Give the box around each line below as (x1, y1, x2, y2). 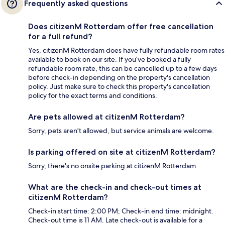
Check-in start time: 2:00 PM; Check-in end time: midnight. (28, 206, 213, 215)
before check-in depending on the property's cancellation (28, 72, 210, 82)
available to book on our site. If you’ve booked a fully (28, 54, 191, 64)
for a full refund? (28, 31, 92, 41)
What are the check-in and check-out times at (28, 182, 201, 192)
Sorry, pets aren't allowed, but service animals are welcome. (28, 126, 214, 135)
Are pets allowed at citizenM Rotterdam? (28, 111, 185, 122)
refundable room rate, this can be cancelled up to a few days (28, 63, 217, 73)
